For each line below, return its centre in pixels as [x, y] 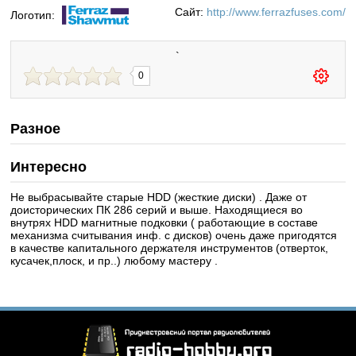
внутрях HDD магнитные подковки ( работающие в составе [164, 222]
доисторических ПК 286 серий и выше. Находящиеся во [157, 209]
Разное [36, 128]
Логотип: [33, 15]
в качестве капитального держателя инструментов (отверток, [170, 248]
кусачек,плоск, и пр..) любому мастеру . [114, 260]
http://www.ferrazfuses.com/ [276, 12]
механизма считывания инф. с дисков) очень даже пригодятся [174, 235]
